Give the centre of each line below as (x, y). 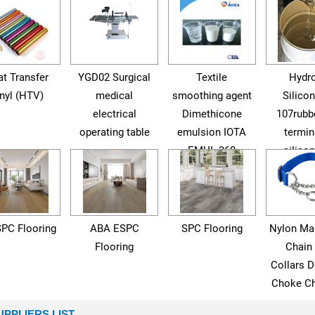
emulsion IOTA (212, 132)
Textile (212, 77)
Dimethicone (212, 114)
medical (115, 96)
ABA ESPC (114, 229)
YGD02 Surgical (115, 77)
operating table (114, 132)
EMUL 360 (212, 150)
